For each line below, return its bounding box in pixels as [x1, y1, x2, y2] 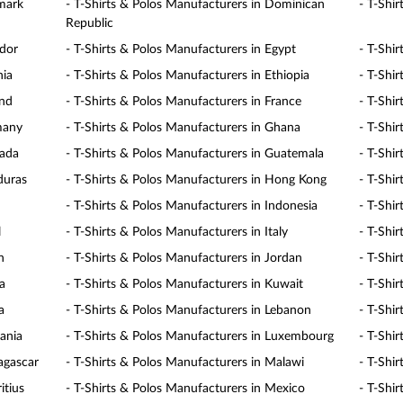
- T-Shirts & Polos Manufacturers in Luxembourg [66, 330, 335, 343]
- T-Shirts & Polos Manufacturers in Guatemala [66, 148, 325, 160]
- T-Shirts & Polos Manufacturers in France [66, 95, 302, 108]
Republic [66, 17, 114, 30]
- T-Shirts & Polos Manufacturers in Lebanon [66, 304, 312, 317]
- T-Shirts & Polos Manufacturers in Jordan [66, 252, 303, 264]
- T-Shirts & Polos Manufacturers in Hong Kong [66, 174, 327, 186]
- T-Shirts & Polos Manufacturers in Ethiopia [66, 69, 310, 82]
